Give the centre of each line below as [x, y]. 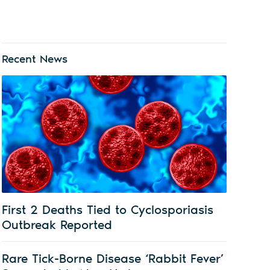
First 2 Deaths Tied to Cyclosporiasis [107, 210]
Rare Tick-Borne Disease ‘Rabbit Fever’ [112, 259]
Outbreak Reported [57, 225]
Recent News [34, 59]
